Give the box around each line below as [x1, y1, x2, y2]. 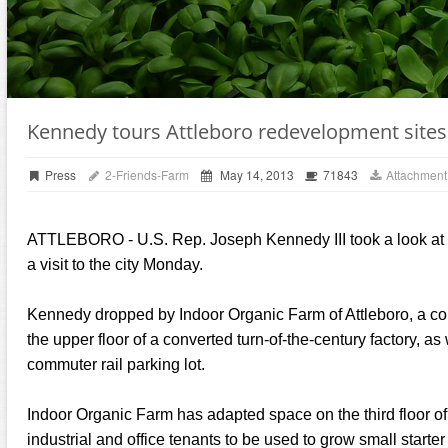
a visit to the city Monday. [27, 256, 203, 273]
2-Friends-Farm [101, 166, 189, 183]
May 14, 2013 [217, 166, 295, 183]
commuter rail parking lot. [27, 356, 205, 373]
